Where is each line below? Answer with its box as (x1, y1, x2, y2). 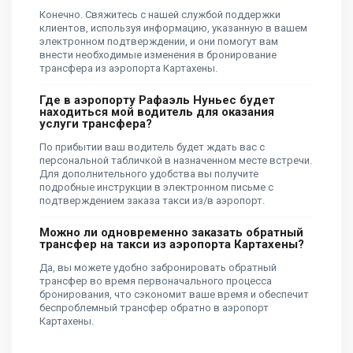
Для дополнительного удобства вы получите (39, 168, 258, 180)
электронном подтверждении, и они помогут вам (39, 35, 278, 48)
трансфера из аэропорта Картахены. (39, 62, 217, 75)
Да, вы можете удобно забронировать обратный (39, 262, 277, 274)
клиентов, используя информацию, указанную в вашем (39, 22, 307, 35)
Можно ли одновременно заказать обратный (39, 225, 303, 240)
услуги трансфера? (39, 117, 152, 132)
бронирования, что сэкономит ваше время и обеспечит (39, 288, 309, 301)
